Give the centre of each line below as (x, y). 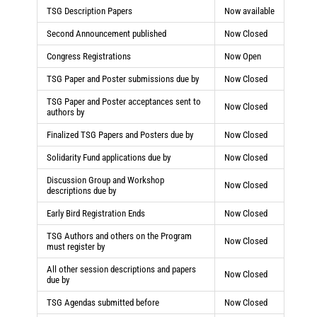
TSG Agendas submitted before (103, 302)
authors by (66, 112)
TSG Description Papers (90, 11)
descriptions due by (82, 190)
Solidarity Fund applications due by (109, 157)
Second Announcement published (107, 33)
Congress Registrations (89, 56)
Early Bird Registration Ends (96, 213)
